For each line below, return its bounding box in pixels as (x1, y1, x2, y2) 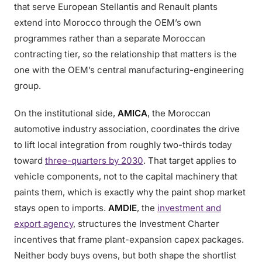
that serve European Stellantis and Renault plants (14, 1, 218, 12)
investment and (157, 202, 221, 213)
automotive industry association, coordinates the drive (14, 123, 240, 135)
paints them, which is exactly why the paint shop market (14, 187, 246, 198)
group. (14, 80, 41, 91)
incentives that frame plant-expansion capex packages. (14, 234, 244, 245)
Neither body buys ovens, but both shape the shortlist (14, 250, 236, 261)
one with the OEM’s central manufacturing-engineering (14, 64, 244, 75)
